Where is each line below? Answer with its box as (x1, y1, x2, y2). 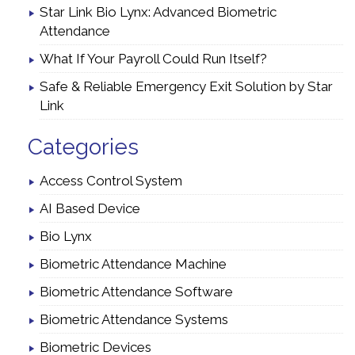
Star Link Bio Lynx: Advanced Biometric (40, 4, 277, 21)
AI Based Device (40, 200, 140, 217)
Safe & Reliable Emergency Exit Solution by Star (40, 78, 333, 95)
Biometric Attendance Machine (40, 256, 227, 273)
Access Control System (40, 173, 182, 189)
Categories (28, 134, 139, 161)
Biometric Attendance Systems (40, 311, 228, 328)
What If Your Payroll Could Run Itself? (40, 51, 267, 67)
